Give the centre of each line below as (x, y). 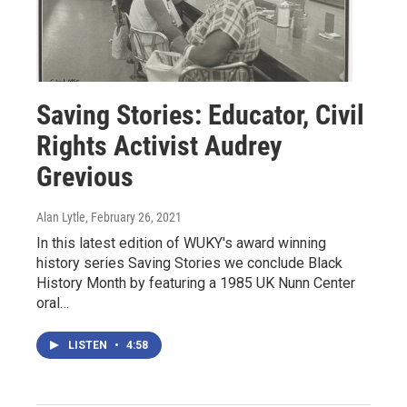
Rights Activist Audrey (159, 146)
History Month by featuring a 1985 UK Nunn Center (196, 283)
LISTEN (89, 346)
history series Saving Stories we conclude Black (189, 263)
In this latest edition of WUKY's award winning (181, 243)
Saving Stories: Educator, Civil (200, 115)
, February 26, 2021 (134, 218)
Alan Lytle (61, 218)
